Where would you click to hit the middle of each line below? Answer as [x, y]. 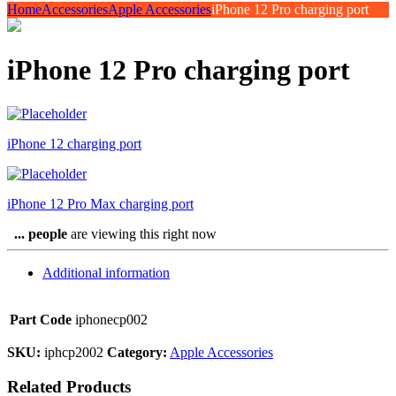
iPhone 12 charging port [74, 143]
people [48, 233]
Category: [137, 352]
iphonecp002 [111, 319]
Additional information [106, 272]
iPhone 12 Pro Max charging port [100, 203]
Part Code [41, 319]
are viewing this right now [142, 233]
